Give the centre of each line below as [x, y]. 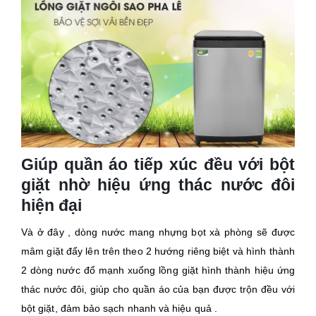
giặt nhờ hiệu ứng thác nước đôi [158, 184]
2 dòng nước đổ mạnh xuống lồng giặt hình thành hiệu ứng [158, 270]
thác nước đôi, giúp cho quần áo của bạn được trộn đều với [158, 289]
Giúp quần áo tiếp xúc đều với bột [158, 164]
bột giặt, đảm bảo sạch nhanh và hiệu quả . [119, 308]
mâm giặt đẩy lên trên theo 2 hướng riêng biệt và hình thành [158, 251]
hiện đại [51, 205]
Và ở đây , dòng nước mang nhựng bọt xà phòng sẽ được [158, 232]
